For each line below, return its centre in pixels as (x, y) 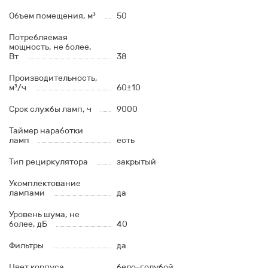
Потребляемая (38, 38)
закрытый (136, 162)
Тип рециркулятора (48, 162)
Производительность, (53, 78)
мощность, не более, (50, 47)
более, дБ (28, 224)
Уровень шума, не (44, 215)
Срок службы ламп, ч (50, 109)
